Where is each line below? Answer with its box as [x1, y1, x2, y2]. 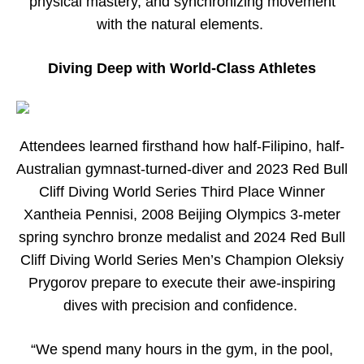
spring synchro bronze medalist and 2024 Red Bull [19, 228, 345, 245]
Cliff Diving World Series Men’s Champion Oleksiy [20, 251, 344, 268]
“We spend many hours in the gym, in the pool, [31, 340, 333, 357]
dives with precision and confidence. [63, 297, 301, 314]
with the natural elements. [97, 15, 267, 32]
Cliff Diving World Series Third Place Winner [39, 183, 325, 200]
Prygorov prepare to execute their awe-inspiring [28, 274, 336, 291]
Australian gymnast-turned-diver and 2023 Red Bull [16, 160, 348, 177]
